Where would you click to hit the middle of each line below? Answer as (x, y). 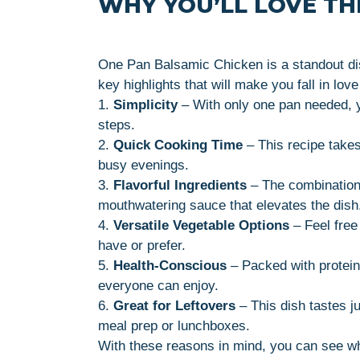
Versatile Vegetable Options (201, 225)
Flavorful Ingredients (180, 185)
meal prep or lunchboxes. (174, 325)
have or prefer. (142, 245)
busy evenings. (143, 165)
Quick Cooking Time (178, 145)
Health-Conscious (170, 265)
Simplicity (145, 104)
